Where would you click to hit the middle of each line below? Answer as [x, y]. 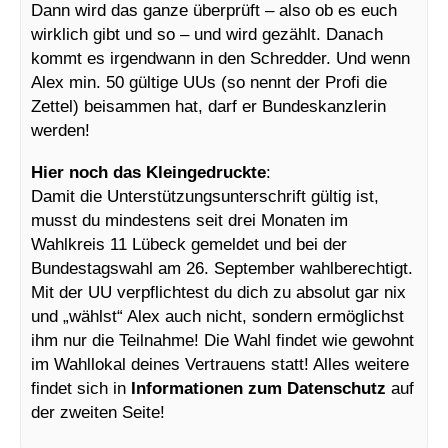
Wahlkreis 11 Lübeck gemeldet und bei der [189, 243]
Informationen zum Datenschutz [258, 387]
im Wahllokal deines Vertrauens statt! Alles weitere [220, 363]
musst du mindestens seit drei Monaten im [189, 219]
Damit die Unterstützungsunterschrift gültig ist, [205, 195]
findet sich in [81, 387]
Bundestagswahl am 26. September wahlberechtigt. [222, 267]
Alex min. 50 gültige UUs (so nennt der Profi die [209, 81]
